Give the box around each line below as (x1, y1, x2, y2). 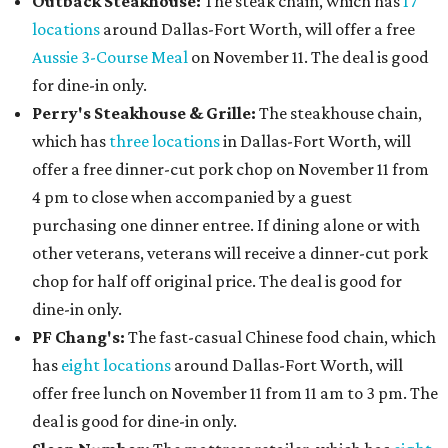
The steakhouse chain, (256, 103, 422, 124)
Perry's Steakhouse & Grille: (32, 103, 256, 124)
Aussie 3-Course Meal (32, 47, 188, 68)
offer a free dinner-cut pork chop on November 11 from (32, 159, 429, 180)
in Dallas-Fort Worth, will (220, 131, 411, 152)
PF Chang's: (32, 327, 128, 348)
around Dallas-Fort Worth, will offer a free (100, 19, 415, 40)
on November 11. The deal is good (188, 47, 429, 68)
